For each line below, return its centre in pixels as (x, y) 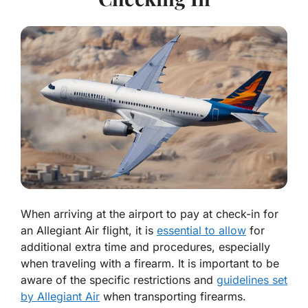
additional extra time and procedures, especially (145, 247)
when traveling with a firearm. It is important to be (150, 264)
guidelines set (252, 280)
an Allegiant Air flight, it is (89, 231)
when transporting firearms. (173, 297)
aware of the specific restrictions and (119, 280)
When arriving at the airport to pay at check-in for (150, 214)
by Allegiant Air (60, 297)
